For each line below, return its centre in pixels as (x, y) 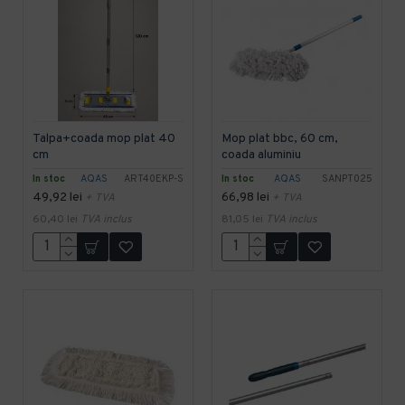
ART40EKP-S (153, 179)
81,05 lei (242, 219)
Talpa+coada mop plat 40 (104, 138)
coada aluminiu (261, 155)
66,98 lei (245, 197)
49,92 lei (57, 197)
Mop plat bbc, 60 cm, (279, 138)
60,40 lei (55, 219)
